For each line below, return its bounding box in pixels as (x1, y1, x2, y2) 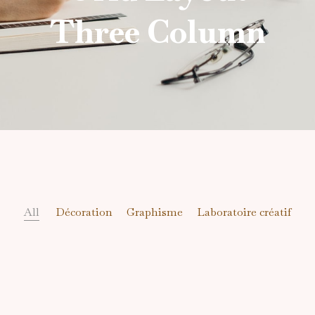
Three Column (49, 11, 266, 52)
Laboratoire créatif (196, 205, 292, 219)
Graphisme (126, 205, 183, 219)
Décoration (55, 205, 112, 219)
